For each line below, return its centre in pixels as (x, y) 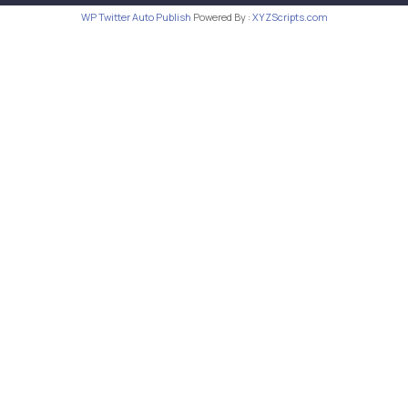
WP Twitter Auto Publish (136, 16)
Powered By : (221, 16)
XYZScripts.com (290, 16)
